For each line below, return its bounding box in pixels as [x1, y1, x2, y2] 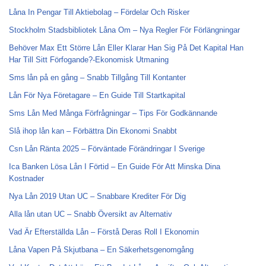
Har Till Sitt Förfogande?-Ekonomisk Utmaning [9, 55, 169, 64]
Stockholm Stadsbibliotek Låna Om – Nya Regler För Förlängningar [9, 26, 240, 34]
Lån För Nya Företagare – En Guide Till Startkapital [9, 91, 185, 100]
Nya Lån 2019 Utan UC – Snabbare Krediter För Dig [9, 192, 186, 201]
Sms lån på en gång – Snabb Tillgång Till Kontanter [9, 73, 186, 82]
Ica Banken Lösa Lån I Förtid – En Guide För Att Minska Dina [9, 162, 220, 171]
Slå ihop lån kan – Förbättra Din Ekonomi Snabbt [9, 126, 177, 135]
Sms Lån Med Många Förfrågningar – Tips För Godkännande [9, 109, 217, 118]
